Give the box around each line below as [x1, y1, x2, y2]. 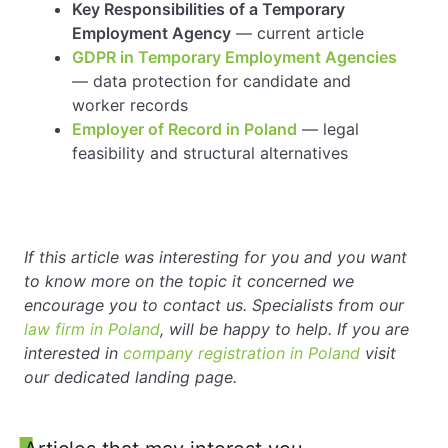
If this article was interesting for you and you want [24, 247, 407, 267]
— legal [297, 119, 359, 139]
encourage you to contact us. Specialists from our [24, 295, 404, 315]
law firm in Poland [24, 319, 160, 339]
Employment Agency [72, 23, 231, 43]
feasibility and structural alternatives [72, 143, 348, 163]
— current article [231, 23, 364, 43]
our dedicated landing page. [24, 367, 237, 387]
